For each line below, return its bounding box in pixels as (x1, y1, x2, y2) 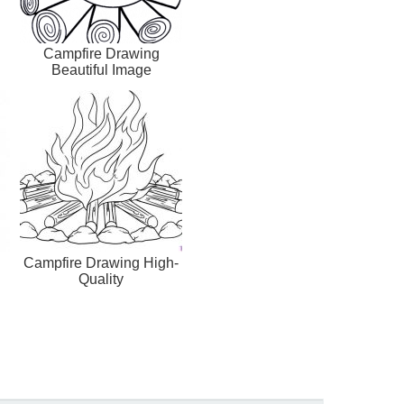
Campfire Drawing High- (23, 255, 179, 271)
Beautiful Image (50, 62, 151, 78)
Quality (78, 271, 124, 288)
